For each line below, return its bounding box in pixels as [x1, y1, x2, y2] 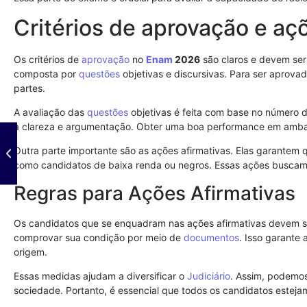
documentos [184, 231, 239, 243]
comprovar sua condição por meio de [14, 231, 184, 243]
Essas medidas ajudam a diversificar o [14, 270, 187, 282]
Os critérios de [14, 53, 82, 65]
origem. [14, 245, 47, 258]
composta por [14, 67, 79, 79]
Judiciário [187, 270, 230, 282]
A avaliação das [14, 106, 87, 119]
